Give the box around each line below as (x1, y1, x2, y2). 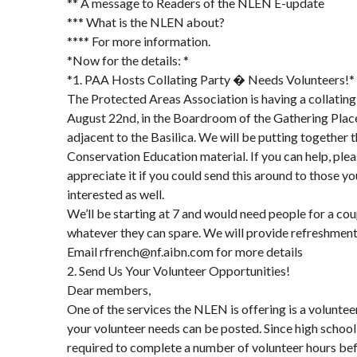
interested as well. (67, 186, 164, 202)
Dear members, (67, 282, 151, 297)
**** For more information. (67, 33, 210, 49)
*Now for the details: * (67, 53, 189, 68)
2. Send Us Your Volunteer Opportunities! (67, 263, 290, 278)
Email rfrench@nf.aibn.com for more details (67, 244, 303, 259)
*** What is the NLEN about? (67, 14, 225, 29)
